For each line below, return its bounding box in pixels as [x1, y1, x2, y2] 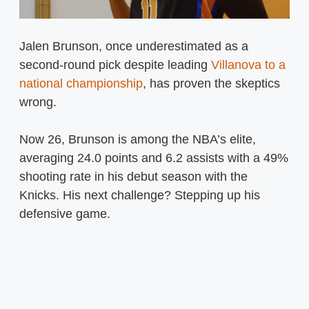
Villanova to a [211, 57, 286, 72]
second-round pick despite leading [19, 57, 211, 72]
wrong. [19, 94, 57, 109]
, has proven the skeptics [143, 76, 280, 90]
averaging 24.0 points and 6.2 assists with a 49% [19, 150, 288, 165]
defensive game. [19, 206, 110, 221]
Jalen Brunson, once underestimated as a [19, 39, 248, 53]
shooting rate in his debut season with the [19, 169, 248, 183]
